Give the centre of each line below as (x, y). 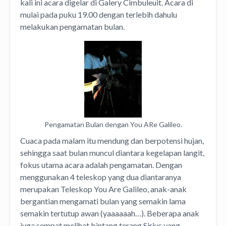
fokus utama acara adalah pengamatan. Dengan (101, 164)
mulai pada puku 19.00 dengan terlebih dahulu (99, 14)
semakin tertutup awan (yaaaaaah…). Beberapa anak (110, 213)
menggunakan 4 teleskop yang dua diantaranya (101, 177)
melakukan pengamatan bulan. (72, 26)
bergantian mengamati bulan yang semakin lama (103, 201)
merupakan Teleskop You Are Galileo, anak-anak (103, 189)
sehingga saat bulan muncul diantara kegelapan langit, (112, 152)
